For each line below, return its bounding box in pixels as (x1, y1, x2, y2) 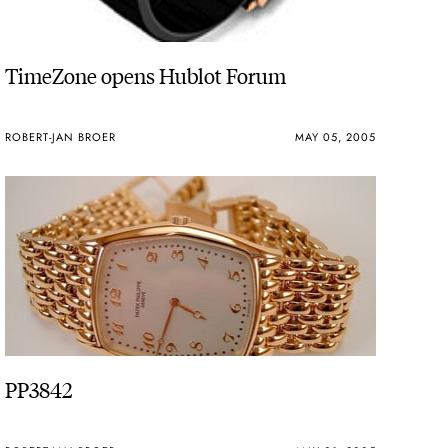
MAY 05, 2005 (294, 128, 376, 145)
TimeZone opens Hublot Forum (5, 60, 287, 90)
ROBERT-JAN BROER (5, 128, 117, 145)
